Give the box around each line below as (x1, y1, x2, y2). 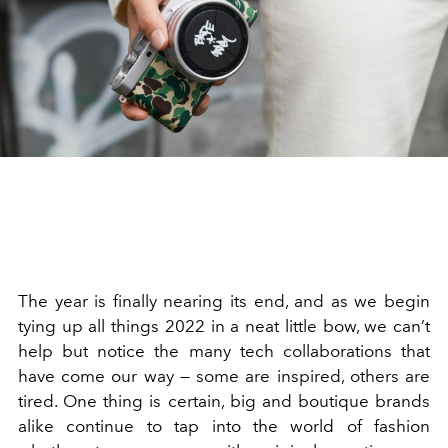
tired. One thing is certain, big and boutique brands (18, 391, 430, 411)
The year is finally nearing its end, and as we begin (18, 291, 430, 311)
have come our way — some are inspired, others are (18, 366, 430, 386)
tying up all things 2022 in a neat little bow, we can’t (18, 316, 430, 336)
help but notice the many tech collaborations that (18, 341, 430, 361)
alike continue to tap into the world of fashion (18, 416, 430, 436)
